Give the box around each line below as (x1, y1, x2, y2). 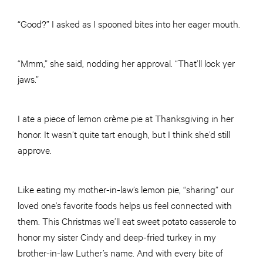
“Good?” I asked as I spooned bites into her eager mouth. (18, 16, 240, 29)
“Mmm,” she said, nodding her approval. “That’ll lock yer (18, 56, 235, 69)
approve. (18, 143, 52, 156)
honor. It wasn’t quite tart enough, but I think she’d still (18, 127, 230, 140)
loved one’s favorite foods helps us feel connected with (18, 198, 232, 211)
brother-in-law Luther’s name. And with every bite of (18, 245, 223, 258)
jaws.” (18, 72, 39, 85)
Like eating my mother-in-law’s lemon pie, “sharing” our (18, 182, 234, 195)
